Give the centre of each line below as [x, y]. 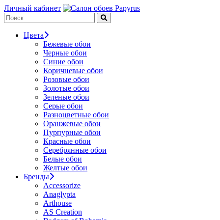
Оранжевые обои [72, 124]
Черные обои [65, 53]
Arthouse [57, 203]
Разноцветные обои [76, 115]
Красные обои [67, 141]
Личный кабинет [32, 8]
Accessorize [62, 185]
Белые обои [63, 159]
